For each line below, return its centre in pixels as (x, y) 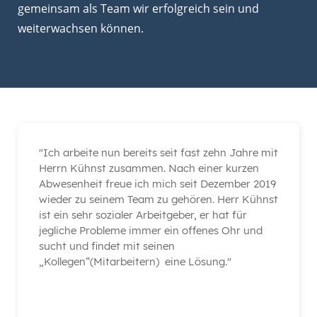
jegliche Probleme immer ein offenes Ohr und (151, 230)
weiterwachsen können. (81, 28)
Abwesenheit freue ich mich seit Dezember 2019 (157, 183)
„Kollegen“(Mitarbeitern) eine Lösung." (156, 261)
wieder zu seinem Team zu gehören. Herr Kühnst (158, 199)
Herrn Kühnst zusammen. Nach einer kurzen (149, 168)
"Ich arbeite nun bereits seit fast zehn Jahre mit (158, 152)
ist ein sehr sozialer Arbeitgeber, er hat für (143, 214)
